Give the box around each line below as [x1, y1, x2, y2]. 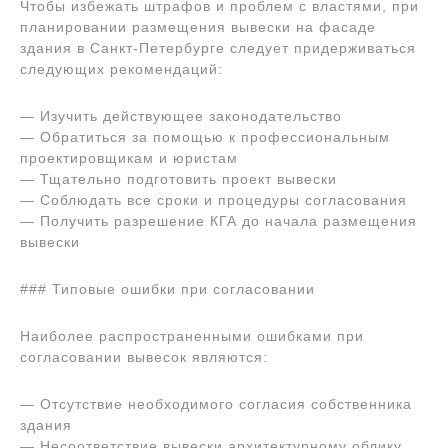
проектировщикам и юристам [20, 150, 238, 166]
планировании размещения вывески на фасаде [20, 19, 376, 35]
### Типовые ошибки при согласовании [20, 281, 315, 297]
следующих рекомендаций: [20, 61, 223, 77]
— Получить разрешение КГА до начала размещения [20, 213, 417, 229]
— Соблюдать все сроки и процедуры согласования [20, 192, 407, 208]
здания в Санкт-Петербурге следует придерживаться [20, 40, 416, 56]
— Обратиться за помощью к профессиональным [20, 129, 390, 145]
